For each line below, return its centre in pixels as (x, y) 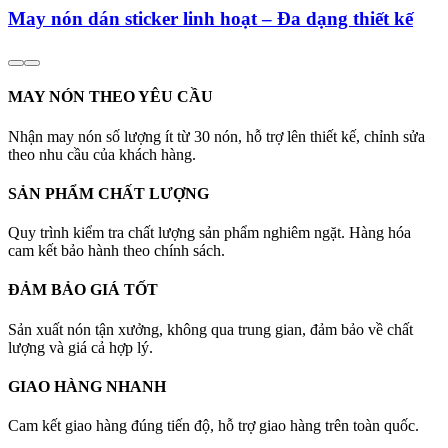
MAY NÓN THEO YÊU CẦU (110, 97)
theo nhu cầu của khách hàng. (102, 154)
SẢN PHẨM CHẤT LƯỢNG (108, 193)
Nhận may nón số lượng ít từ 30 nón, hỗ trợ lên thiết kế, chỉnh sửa (216, 136)
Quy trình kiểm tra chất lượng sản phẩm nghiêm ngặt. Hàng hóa (209, 233)
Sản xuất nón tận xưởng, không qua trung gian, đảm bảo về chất (210, 329)
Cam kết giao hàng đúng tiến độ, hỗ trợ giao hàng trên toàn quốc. (213, 426)
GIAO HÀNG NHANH (87, 386)
